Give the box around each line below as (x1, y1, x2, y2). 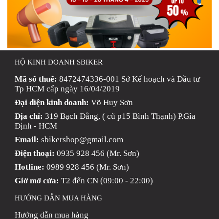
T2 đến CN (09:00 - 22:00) (59, 176, 153, 186)
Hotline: (15, 162, 44, 172)
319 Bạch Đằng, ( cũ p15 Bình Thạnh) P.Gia (43, 111, 196, 121)
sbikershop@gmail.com (41, 135, 123, 145)
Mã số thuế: (15, 74, 57, 84)
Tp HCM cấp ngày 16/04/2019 (15, 84, 120, 94)
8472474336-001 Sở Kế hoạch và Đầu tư (57, 74, 200, 84)
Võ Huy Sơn (89, 98, 133, 108)
